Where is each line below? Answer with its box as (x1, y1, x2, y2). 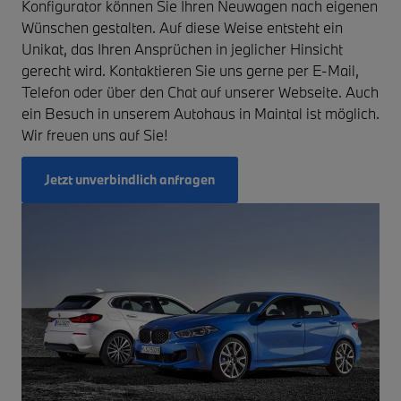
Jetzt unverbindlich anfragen (45, 170, 215, 188)
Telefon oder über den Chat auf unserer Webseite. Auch (21, 81, 379, 101)
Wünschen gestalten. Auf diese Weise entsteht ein (21, 17, 343, 37)
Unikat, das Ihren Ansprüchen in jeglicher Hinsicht (21, 38, 343, 58)
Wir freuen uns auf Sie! (21, 124, 167, 144)
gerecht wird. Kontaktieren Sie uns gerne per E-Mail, (21, 60, 359, 80)
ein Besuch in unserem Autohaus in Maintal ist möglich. (21, 103, 380, 123)
